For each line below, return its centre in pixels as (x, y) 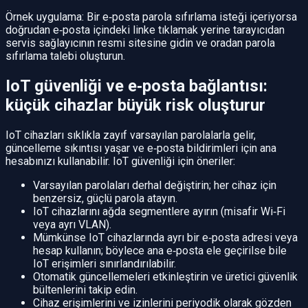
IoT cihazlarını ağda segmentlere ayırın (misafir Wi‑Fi (159, 212)
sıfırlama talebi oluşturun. (65, 56)
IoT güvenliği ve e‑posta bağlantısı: (136, 86)
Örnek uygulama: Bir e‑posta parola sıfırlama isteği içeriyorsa (151, 17)
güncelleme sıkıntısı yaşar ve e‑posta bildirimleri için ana (141, 148)
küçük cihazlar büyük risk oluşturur (135, 106)
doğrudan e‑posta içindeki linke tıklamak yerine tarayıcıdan (145, 30)
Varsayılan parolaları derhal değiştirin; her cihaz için (155, 186)
